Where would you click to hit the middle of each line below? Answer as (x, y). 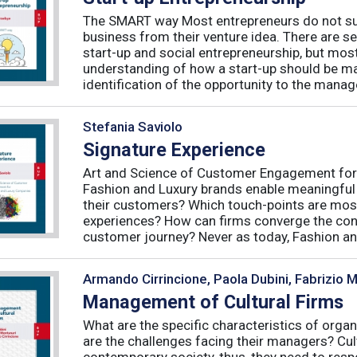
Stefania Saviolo (133, 127)
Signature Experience (174, 149)
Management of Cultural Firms (213, 302)
